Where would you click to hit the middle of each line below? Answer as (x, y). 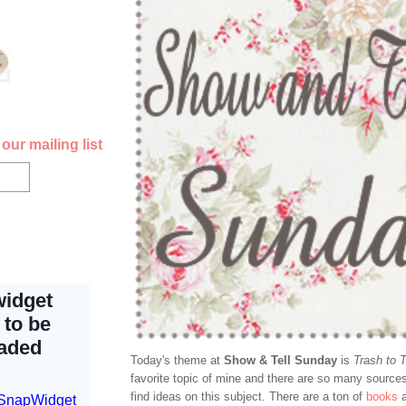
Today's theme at (177, 361)
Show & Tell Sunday (280, 361)
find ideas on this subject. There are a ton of (248, 397)
